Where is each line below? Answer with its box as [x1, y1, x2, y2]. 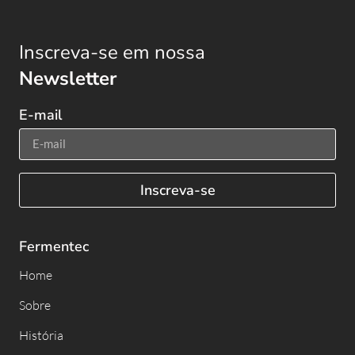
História [19, 326, 63, 343]
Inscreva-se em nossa [19, 39, 205, 65]
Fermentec [19, 236, 89, 256]
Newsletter [19, 65, 116, 91]
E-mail [19, 105, 63, 124]
